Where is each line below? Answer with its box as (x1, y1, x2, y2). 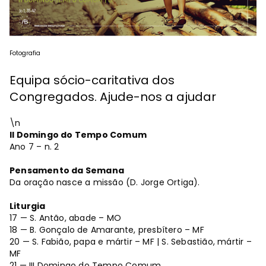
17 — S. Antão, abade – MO (9, 212, 121, 224)
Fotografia (9, 49, 40, 58)
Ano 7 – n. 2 (9, 141, 59, 153)
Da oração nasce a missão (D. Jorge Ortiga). (9, 176, 200, 189)
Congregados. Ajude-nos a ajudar (9, 88, 216, 106)
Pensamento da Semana (9, 164, 124, 177)
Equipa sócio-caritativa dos (9, 72, 175, 89)
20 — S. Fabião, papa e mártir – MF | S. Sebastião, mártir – (9, 236, 252, 248)
